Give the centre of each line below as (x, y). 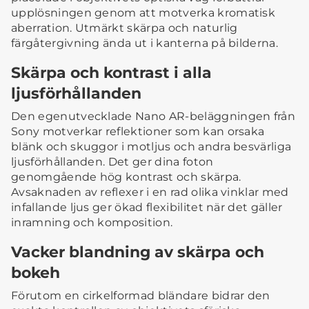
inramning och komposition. (92, 223)
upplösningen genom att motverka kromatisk (143, 13)
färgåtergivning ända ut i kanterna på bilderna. (145, 43)
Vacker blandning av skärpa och (138, 252)
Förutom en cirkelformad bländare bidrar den (141, 296)
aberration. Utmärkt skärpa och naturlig (124, 28)
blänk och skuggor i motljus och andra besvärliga (151, 147)
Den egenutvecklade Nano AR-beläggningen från (153, 117)
